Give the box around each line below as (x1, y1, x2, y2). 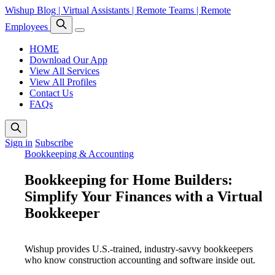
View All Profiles (29, 77, 96, 87)
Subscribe (35, 137, 73, 148)
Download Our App (29, 55, 107, 65)
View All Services (29, 66, 99, 76)
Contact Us (29, 88, 73, 98)
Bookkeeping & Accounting (25, 149, 134, 159)
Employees (5, 21, 50, 32)
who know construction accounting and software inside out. (25, 254, 255, 265)
